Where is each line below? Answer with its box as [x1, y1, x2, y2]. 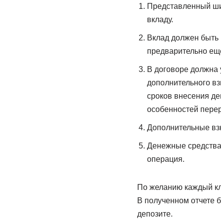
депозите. [137, 210, 173, 218]
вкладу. [147, 15, 173, 24]
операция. [147, 155, 184, 163]
